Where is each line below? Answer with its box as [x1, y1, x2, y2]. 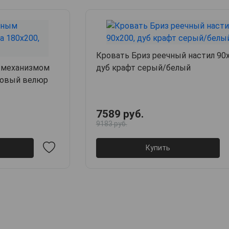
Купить [145, 143, 170, 152]
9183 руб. [96, 120, 127, 128]
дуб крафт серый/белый [96, 63, 191, 73]
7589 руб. [96, 108, 144, 121]
